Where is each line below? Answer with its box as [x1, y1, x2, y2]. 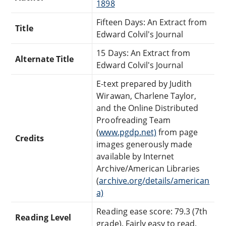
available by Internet [96, 150, 175, 162]
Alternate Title [15, 53, 74, 65]
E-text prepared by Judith [96, 78, 192, 89]
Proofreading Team [96, 114, 171, 126]
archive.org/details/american [99, 175, 210, 186]
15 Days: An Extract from [96, 47, 191, 59]
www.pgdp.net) [99, 126, 156, 138]
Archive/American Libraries [96, 162, 200, 174]
